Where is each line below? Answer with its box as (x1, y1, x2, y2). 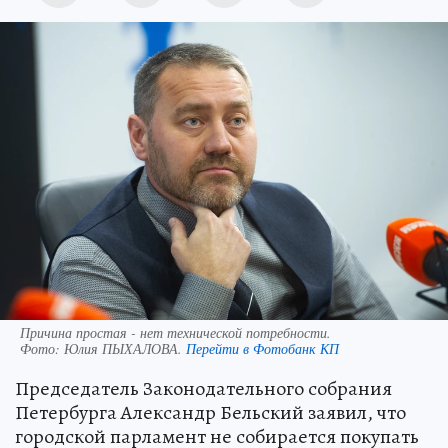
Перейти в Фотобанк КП (186, 339, 339, 359)
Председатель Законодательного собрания (15, 375, 392, 403)
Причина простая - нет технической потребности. (20, 323, 331, 343)
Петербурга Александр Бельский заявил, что (15, 399, 406, 427)
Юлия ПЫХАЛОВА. (64, 339, 186, 359)
